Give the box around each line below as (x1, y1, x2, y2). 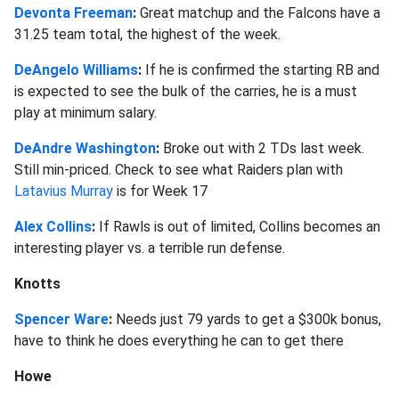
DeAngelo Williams (14, 61, 138, 78)
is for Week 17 (113, 182, 208, 199)
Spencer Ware (14, 310, 109, 328)
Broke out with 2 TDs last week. (163, 139, 364, 157)
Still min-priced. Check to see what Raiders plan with (14, 160, 343, 178)
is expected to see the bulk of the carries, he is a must (14, 82, 357, 100)
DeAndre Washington (14, 139, 156, 157)
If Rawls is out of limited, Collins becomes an (99, 217, 380, 235)
